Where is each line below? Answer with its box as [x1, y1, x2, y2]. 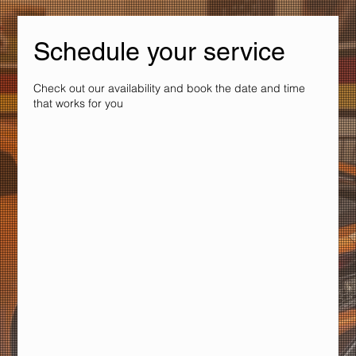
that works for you [33, 96, 124, 110]
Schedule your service [33, 37, 286, 66]
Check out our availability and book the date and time [33, 81, 306, 95]
